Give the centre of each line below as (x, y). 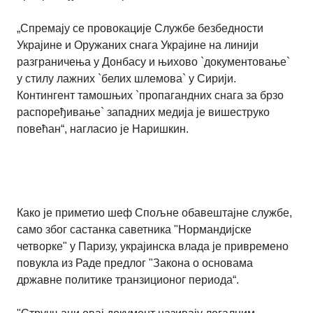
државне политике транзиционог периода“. (128, 279)
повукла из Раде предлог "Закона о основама (135, 263)
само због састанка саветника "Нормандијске (134, 229)
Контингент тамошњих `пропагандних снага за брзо (150, 95)
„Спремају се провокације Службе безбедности (140, 28)
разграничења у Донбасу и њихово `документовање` (153, 61)
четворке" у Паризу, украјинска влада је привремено (153, 246)
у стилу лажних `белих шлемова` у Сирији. (126, 78)
